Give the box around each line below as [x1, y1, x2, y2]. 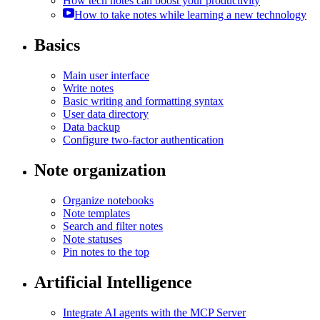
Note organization [34, 160, 166, 179]
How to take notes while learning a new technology [74, 9, 306, 21]
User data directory [63, 108, 149, 121]
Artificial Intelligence [34, 272, 192, 291]
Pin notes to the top [63, 245, 149, 258]
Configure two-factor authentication [63, 134, 224, 146]
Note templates [63, 206, 130, 219]
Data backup [63, 121, 120, 134]
